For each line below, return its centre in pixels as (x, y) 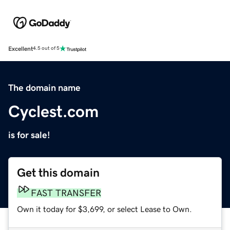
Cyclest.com (53, 111)
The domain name (44, 88)
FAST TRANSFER (66, 193)
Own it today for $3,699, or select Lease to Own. (104, 209)
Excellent (21, 49)
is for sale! (29, 135)
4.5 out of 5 (46, 49)
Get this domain (58, 172)
